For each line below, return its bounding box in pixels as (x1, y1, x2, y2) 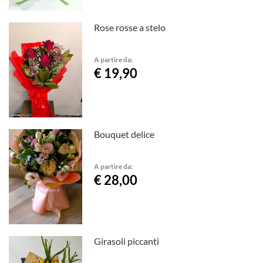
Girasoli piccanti (94, 235, 160, 247)
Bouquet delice (94, 128, 155, 140)
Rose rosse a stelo (94, 22, 166, 33)
